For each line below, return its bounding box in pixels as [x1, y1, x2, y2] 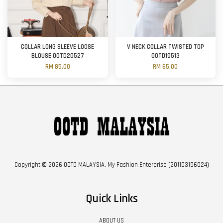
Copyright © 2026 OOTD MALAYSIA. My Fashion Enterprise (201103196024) [14, 161, 209, 169]
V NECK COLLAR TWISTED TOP [126, 42, 204, 51]
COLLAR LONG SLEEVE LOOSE [21, 42, 95, 51]
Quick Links [85, 192, 138, 207]
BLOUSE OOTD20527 [31, 51, 84, 60]
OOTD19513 [151, 51, 180, 60]
